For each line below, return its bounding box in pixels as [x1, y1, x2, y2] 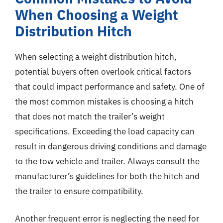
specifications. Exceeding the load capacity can [15, 125, 195, 137]
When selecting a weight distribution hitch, [15, 51, 177, 62]
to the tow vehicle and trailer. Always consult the [15, 155, 200, 167]
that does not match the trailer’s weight [15, 111, 165, 122]
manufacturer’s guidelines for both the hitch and [15, 170, 200, 182]
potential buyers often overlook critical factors [15, 66, 191, 77]
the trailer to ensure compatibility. [15, 185, 143, 197]
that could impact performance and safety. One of [15, 81, 205, 92]
